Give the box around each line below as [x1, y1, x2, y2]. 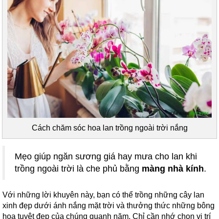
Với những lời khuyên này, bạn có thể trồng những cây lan [2, 190, 204, 199]
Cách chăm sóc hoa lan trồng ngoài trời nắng [31, 123, 188, 132]
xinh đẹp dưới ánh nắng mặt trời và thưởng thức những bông [2, 201, 215, 210]
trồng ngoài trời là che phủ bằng [15, 163, 142, 174]
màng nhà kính [142, 163, 204, 174]
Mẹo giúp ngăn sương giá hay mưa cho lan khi [15, 151, 197, 161]
